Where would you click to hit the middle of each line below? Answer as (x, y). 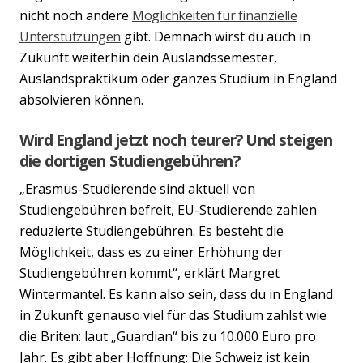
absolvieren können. (81, 99)
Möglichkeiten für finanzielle (215, 15)
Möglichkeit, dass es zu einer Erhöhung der (151, 252)
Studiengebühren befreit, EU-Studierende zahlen (168, 209)
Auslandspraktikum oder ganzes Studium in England (178, 78)
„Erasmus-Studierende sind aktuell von (137, 188)
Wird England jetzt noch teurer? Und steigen (176, 139)
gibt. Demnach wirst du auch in (216, 36)
